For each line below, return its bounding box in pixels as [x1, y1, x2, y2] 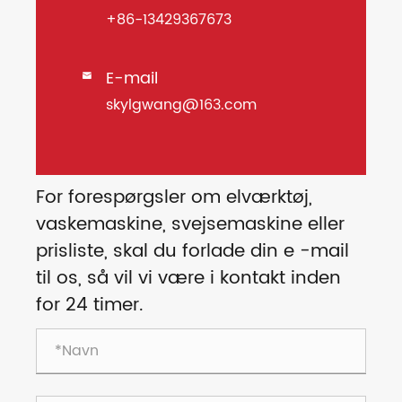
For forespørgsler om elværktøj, [36, 183, 312, 214]
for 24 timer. [36, 291, 144, 321]
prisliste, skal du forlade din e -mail [36, 237, 349, 267]
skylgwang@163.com [106, 93, 257, 118]
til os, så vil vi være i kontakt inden [36, 264, 341, 294]
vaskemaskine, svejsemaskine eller [36, 210, 345, 240]
